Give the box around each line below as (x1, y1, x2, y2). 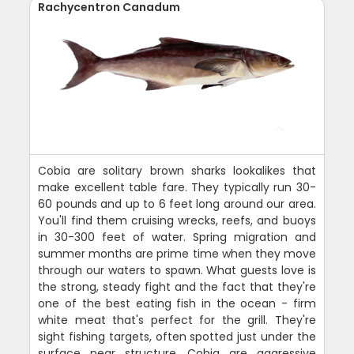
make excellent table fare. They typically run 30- (38, 179, 316, 195)
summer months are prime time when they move (38, 245, 316, 262)
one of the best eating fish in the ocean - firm (38, 295, 316, 311)
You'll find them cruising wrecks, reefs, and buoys (38, 212, 316, 228)
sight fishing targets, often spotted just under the (38, 328, 316, 345)
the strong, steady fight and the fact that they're (38, 278, 316, 295)
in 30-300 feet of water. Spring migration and (38, 228, 316, 245)
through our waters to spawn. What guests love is (38, 262, 316, 278)
